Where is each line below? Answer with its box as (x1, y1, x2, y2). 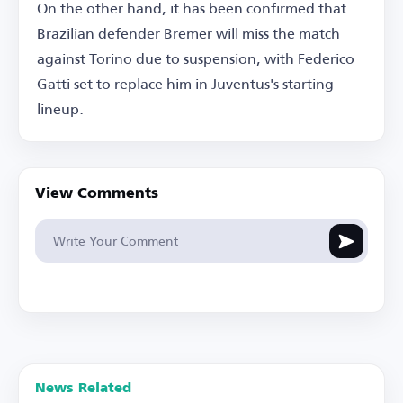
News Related (35, 381, 131, 396)
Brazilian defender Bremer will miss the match (37, 19, 340, 48)
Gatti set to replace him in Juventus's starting (37, 69, 334, 98)
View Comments (35, 187, 158, 202)
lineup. (37, 94, 84, 123)
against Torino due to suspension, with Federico (37, 44, 354, 73)
